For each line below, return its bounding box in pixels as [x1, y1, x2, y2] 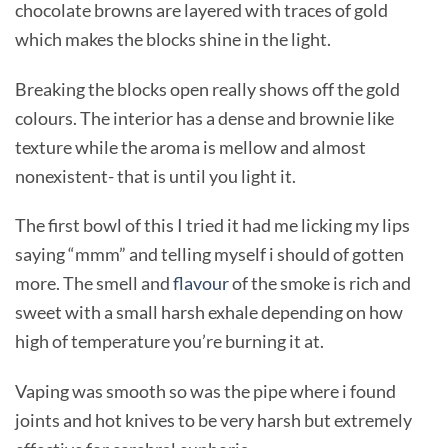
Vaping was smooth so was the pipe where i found [15, 380, 396, 403]
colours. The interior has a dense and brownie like [15, 106, 394, 129]
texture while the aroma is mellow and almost [15, 135, 366, 158]
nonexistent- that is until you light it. [15, 164, 296, 187]
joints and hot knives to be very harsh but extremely [15, 409, 412, 432]
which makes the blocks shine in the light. [15, 27, 331, 50]
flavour [173, 272, 229, 295]
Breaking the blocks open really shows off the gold [15, 77, 400, 100]
